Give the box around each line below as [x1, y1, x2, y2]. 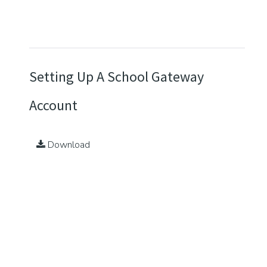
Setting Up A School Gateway [29, 67, 204, 86]
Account [29, 96, 77, 115]
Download [45, 138, 90, 152]
